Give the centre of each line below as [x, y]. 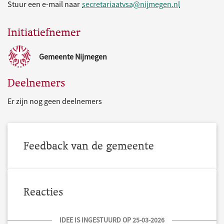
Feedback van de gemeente [89, 146]
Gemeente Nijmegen [73, 56]
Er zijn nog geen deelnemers [55, 101]
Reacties [43, 192]
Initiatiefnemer [44, 32]
